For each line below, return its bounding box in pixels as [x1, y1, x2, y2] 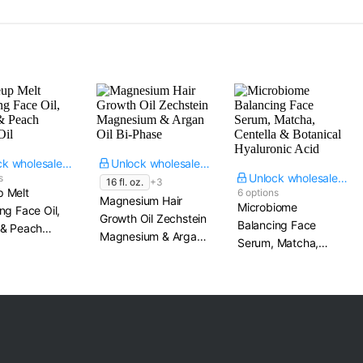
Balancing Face [237, 218, 317, 232]
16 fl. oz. [106, 176, 143, 188]
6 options [237, 186, 279, 199]
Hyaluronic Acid [237, 271, 318, 285]
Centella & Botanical [237, 254, 340, 267]
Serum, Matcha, [237, 236, 319, 250]
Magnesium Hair [100, 194, 183, 207]
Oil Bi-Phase [100, 247, 162, 261]
